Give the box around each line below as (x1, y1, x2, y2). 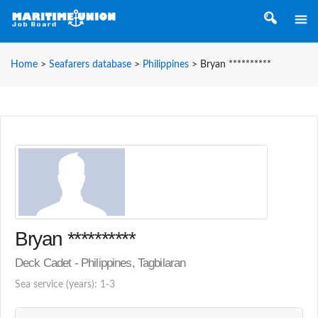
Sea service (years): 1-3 (15, 279, 115, 290)
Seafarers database (49, 60, 131, 70)
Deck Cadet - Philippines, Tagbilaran (15, 256, 186, 270)
